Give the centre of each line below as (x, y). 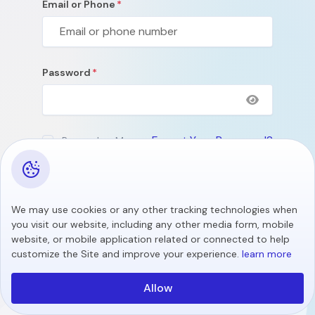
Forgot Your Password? (212, 140)
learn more (267, 254)
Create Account (222, 222)
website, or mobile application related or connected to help (150, 239)
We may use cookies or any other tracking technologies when (154, 210)
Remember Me (96, 140)
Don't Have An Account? (116, 222)
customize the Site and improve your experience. (127, 254)
